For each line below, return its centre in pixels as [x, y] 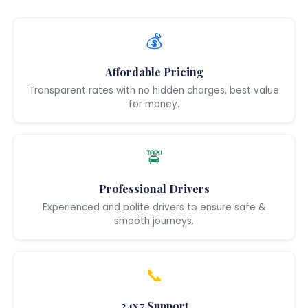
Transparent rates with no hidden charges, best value [154, 90]
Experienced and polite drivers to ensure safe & [154, 207]
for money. [154, 104]
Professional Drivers [154, 188]
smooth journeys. [154, 221]
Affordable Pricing [154, 71]
